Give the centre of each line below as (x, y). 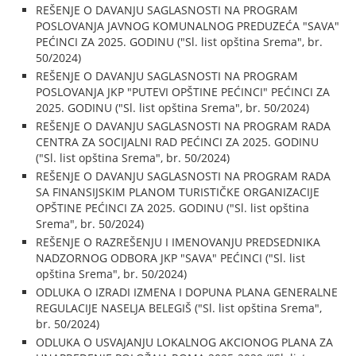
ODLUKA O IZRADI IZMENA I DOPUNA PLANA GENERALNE (187, 292)
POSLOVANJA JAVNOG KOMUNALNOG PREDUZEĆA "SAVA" (188, 26)
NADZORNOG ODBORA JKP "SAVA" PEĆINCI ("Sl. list (171, 258)
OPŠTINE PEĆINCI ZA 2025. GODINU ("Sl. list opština (173, 208)
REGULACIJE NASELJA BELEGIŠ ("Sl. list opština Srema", (179, 308)
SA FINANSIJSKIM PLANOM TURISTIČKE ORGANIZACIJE (178, 192)
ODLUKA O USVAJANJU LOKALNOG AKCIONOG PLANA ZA (185, 342)
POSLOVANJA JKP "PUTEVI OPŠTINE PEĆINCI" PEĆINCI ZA (183, 92)
